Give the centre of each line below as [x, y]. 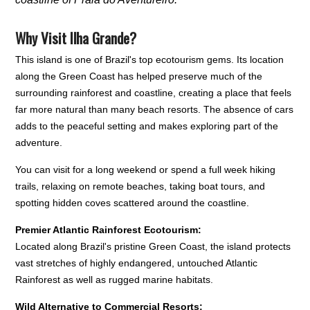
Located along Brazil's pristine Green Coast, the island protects [153, 246]
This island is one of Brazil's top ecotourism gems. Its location [150, 59]
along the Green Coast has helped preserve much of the [139, 76]
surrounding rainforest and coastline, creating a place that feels [154, 92]
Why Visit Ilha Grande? [76, 37]
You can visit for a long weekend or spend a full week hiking [146, 169]
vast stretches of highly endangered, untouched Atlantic [137, 263]
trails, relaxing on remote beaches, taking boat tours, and [140, 186]
